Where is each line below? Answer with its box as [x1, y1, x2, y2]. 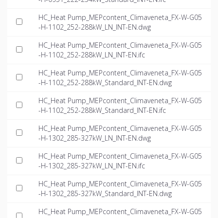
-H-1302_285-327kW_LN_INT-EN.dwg [38, 133, 151, 143]
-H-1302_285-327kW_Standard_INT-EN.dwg [38, 189, 172, 199]
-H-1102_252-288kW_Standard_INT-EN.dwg [38, 78, 172, 88]
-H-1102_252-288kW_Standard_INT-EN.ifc [38, 106, 166, 115]
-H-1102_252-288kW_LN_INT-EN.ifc [38, 50, 145, 60]
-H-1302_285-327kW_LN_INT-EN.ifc [38, 161, 145, 171]
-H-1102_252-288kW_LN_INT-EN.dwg [38, 22, 151, 32]
